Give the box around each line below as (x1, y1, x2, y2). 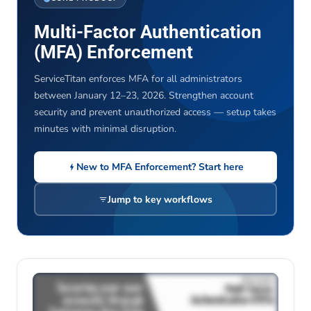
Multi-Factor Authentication (34, 22, 262, 42)
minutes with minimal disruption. (34, 122, 176, 135)
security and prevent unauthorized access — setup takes (34, 106, 276, 119)
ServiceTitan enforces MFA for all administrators (34, 72, 242, 85)
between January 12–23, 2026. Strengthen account (34, 89, 253, 102)
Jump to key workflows (108, 192, 212, 206)
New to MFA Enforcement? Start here (76, 160, 244, 174)
